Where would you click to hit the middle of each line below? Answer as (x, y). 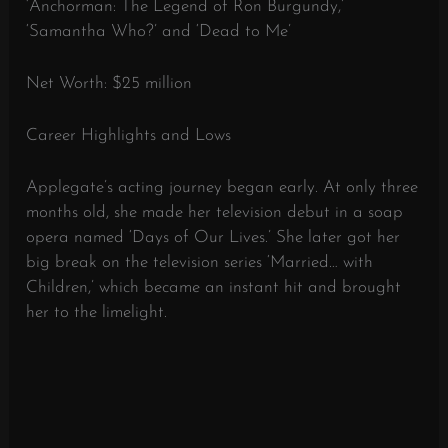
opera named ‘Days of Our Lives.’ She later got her (213, 238)
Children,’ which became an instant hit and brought (214, 288)
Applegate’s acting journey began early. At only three (222, 188)
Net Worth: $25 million (109, 83)
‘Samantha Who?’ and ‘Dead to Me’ (159, 31)
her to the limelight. (97, 313)
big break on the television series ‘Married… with (200, 263)
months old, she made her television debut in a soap (215, 213)
